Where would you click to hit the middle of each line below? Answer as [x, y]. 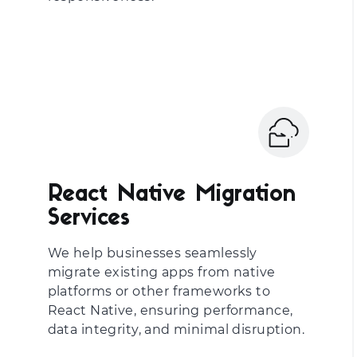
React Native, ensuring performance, [170, 310]
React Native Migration [171, 195]
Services [88, 219]
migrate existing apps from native [161, 272]
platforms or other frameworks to [159, 291]
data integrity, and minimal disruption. [176, 330]
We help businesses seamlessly [152, 253]
